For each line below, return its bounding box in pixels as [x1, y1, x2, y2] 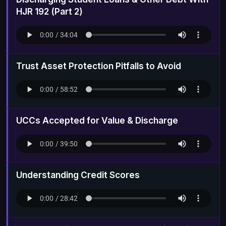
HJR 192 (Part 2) [16, 6, 83, 17]
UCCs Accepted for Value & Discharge [16, 115, 178, 126]
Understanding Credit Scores [16, 169, 140, 180]
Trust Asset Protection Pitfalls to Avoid [16, 60, 181, 71]
